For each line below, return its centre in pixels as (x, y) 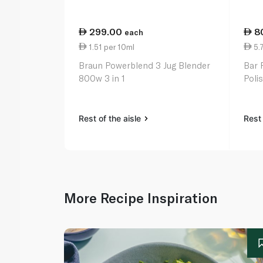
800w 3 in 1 (102, 78)
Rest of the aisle (111, 119)
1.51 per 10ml (111, 47)
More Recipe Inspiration (141, 198)
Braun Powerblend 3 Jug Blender (145, 65)
